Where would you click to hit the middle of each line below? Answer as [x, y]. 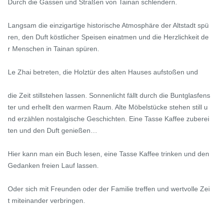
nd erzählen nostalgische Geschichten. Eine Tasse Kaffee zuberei [109, 118]
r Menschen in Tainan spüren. [54, 48]
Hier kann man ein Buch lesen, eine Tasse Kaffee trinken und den [109, 154]
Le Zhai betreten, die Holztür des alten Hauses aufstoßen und [103, 72]
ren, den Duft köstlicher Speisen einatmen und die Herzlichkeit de [108, 37]
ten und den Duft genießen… [53, 130]
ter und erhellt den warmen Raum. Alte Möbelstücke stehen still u [108, 107]
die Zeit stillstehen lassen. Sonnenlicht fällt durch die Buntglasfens [109, 95]
